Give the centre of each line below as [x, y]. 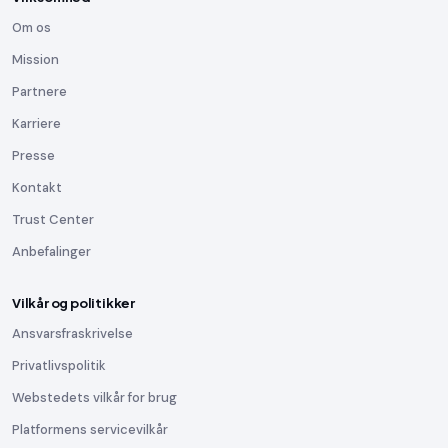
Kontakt [37, 187]
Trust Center [53, 219]
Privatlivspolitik [59, 365]
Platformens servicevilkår [90, 429]
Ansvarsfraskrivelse [72, 333]
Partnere [39, 91]
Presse [33, 155]
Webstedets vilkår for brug [94, 397]
